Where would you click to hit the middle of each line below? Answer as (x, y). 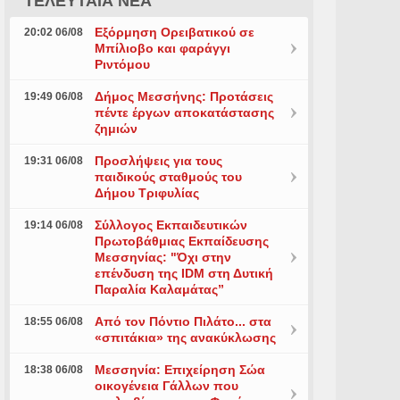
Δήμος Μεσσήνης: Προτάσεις (183, 96)
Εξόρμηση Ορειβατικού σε (174, 32)
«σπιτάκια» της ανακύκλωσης (185, 337)
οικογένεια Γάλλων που (166, 386)
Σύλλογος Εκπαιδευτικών (171, 225)
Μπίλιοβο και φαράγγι (162, 48)
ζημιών (116, 129)
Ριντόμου (122, 64)
